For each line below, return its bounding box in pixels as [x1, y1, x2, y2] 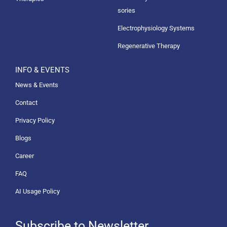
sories [117, 6, 135, 14]
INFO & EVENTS [15, 65, 69, 74]
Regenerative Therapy [117, 42, 180, 50]
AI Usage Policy [15, 187, 60, 195]
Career [15, 152, 34, 160]
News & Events [15, 81, 58, 89]
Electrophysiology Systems [117, 24, 195, 32]
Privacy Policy [15, 116, 55, 124]
